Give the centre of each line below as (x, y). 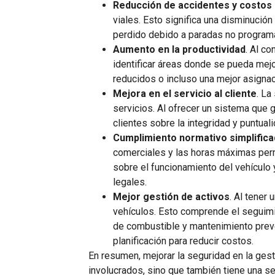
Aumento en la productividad (180, 50)
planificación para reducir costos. (184, 241)
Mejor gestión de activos (172, 197)
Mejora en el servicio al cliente (185, 94)
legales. (130, 182)
